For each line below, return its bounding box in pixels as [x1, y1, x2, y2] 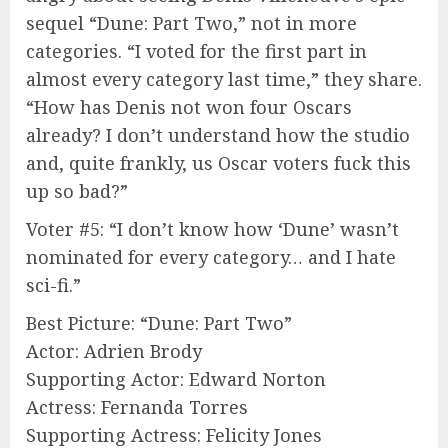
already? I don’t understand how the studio [26, 122, 410, 147]
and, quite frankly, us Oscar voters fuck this [26, 150, 411, 175]
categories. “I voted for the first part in [26, 38, 367, 63]
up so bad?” [26, 178, 128, 203]
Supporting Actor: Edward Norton [26, 366, 326, 391]
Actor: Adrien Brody [26, 338, 202, 363]
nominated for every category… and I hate [26, 244, 396, 269]
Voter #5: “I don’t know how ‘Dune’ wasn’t [26, 216, 399, 241]
